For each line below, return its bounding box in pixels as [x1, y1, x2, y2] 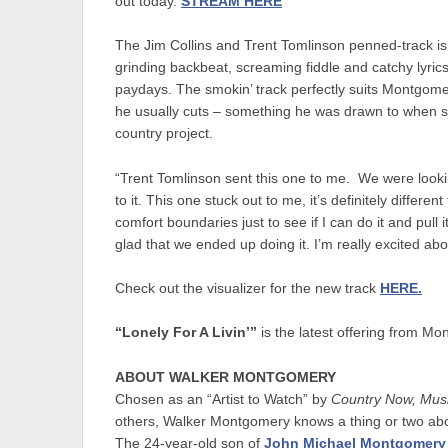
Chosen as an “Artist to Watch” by [115, 391, 331, 407]
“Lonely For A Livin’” [115, 325, 257, 341]
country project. [115, 126, 213, 142]
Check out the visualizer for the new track [115, 281, 380, 297]
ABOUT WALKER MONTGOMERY [115, 369, 336, 385]
